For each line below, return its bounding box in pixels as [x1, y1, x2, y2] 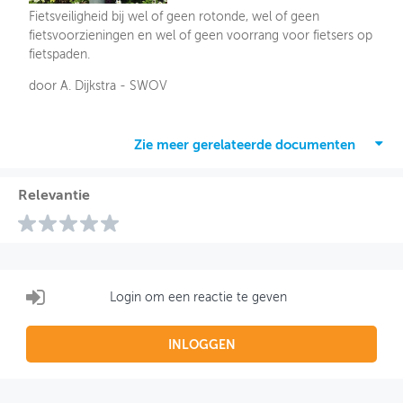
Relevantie [17, 189, 90, 204]
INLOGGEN [167, 339, 236, 353]
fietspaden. [29, 49, 91, 62]
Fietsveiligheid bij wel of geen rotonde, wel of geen [29, 11, 320, 24]
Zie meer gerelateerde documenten [134, 139, 355, 153]
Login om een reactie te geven [110, 291, 288, 304]
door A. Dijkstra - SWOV [29, 80, 168, 94]
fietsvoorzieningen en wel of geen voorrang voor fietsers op [29, 30, 373, 43]
